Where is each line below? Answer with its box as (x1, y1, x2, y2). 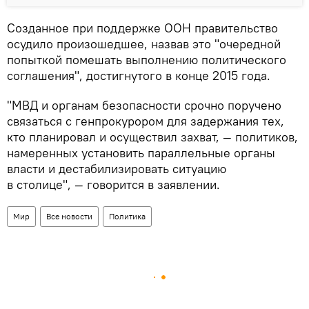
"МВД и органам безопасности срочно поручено (7, 97, 281, 113)
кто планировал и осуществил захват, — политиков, (7, 129, 298, 145)
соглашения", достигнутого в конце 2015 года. (7, 68, 270, 83)
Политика (109, 211, 146, 221)
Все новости (46, 211, 92, 221)
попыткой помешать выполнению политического (7, 52, 286, 68)
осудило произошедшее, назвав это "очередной (7, 36, 281, 52)
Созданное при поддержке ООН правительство (7, 20, 278, 36)
